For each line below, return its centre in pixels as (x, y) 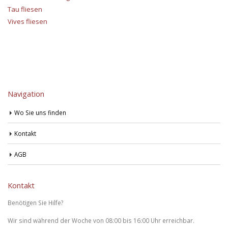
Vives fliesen (27, 21)
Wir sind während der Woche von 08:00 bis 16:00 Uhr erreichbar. (101, 220)
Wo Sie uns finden (40, 112)
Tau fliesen (25, 9)
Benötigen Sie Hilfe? (35, 202)
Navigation (26, 93)
